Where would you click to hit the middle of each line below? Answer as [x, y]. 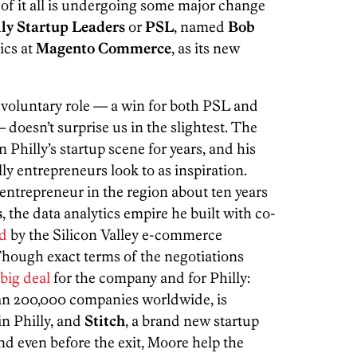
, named [201, 26]
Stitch [105, 320]
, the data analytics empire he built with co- [139, 213]
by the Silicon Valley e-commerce [115, 234]
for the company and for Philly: [150, 277]
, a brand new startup [192, 320]
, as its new [206, 48]
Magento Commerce [104, 48]
